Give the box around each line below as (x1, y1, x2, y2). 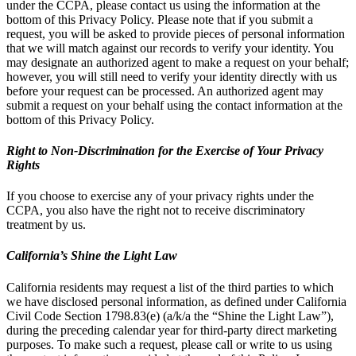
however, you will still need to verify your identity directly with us (6, 69, 337, 83)
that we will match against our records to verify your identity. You (6, 41, 334, 55)
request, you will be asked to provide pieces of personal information (6, 26, 345, 41)
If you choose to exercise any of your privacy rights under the (6, 189, 314, 203)
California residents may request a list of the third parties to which (6, 280, 334, 294)
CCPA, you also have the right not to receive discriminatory (6, 203, 305, 218)
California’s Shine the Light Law (6, 249, 177, 263)
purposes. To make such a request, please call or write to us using (6, 337, 332, 351)
